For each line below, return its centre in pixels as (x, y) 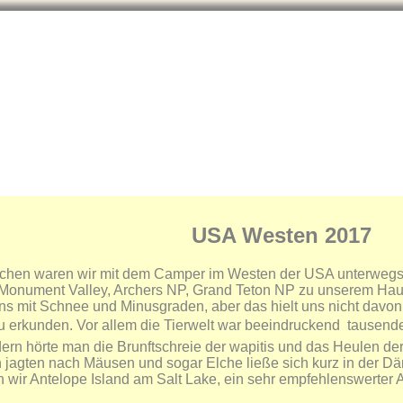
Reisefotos (210, 184)
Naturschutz (358, 184)
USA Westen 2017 (282, 235)
